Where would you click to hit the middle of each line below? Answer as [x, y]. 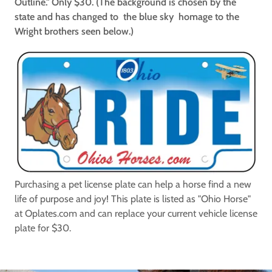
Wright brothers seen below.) [74, 32]
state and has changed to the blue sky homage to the [127, 17]
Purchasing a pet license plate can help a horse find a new [133, 184]
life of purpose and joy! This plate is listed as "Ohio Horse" [133, 199]
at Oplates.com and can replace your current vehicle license [136, 213]
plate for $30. [43, 228]
